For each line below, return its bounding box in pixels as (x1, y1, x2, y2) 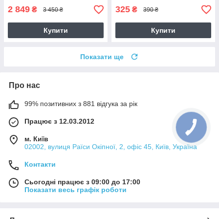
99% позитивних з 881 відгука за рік (24, 100, 137, 108)
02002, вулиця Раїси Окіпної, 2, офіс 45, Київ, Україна (24, 143, 197, 151)
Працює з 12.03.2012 (24, 117, 94, 126)
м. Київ (24, 135, 48, 143)
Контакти (24, 160, 56, 169)
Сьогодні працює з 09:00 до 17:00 (24, 178, 140, 186)
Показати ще (80, 53, 124, 61)
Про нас (9, 81, 40, 90)
